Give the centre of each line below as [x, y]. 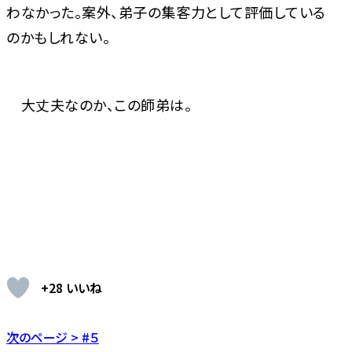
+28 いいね [71, 288]
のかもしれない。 [59, 37]
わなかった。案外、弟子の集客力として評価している [166, 12]
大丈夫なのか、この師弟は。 [99, 105]
